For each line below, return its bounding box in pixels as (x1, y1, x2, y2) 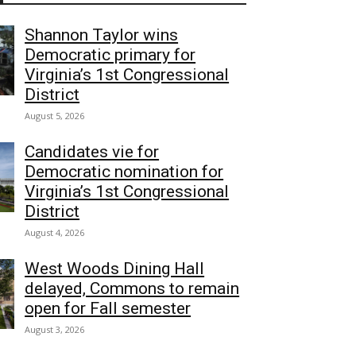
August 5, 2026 (25, 110, 85, 122)
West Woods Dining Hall (25, 259, 205, 278)
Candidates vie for (25, 142, 160, 161)
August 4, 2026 (25, 226, 85, 238)
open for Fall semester (25, 299, 192, 318)
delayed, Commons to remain (25, 279, 240, 298)
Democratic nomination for (25, 162, 224, 181)
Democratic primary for (25, 45, 196, 64)
